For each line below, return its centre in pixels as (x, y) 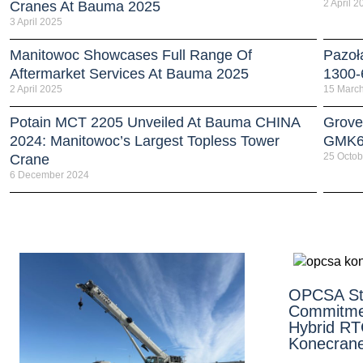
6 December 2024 (49, 175)
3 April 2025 (36, 21)
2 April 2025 (36, 89)
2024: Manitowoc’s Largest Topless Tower (145, 141)
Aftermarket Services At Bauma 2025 (129, 73)
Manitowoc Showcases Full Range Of (131, 55)
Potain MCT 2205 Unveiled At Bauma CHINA (155, 122)
